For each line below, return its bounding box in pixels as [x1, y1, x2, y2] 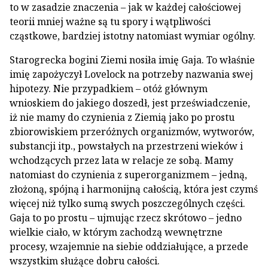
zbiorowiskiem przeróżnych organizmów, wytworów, [10, 125, 254, 138]
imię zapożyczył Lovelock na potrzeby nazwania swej [10, 68, 253, 81]
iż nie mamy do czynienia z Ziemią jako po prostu [10, 111, 234, 124]
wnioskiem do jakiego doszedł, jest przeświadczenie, [10, 96, 250, 109]
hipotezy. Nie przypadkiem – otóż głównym [10, 82, 208, 95]
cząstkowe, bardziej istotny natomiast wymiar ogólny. [10, 29, 255, 42]
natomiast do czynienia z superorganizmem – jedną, [10, 168, 247, 181]
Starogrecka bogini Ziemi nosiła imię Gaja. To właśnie [10, 53, 255, 66]
